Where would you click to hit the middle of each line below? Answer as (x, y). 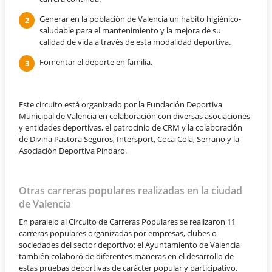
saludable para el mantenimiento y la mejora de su (130, 31)
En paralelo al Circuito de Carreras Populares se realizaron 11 (127, 222)
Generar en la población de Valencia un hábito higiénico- (140, 19)
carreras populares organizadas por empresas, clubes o (118, 233)
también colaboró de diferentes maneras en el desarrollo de (127, 257)
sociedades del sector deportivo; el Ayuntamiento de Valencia (130, 245)
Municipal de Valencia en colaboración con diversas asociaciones (135, 116)
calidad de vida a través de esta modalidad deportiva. (135, 42)
